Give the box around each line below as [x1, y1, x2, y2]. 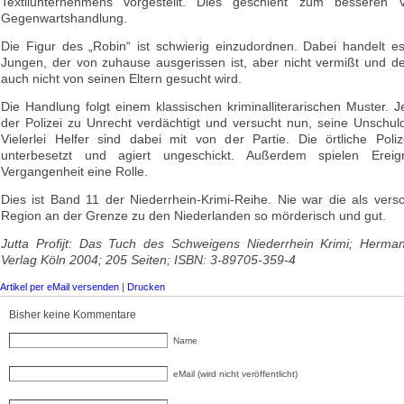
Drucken [127, 281, 165, 292]
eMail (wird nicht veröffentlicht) [173, 369, 298, 379]
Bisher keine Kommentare [9, 308, 136, 321]
